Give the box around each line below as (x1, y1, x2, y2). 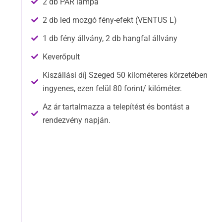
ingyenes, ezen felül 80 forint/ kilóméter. (42, 83, 182, 93)
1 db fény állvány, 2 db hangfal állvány (42, 33, 177, 43)
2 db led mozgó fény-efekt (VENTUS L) (42, 15, 177, 25)
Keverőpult (42, 52, 80, 61)
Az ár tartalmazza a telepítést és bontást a (42, 102, 190, 111)
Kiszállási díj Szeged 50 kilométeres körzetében (42, 70, 208, 80)
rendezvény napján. (42, 115, 111, 125)
